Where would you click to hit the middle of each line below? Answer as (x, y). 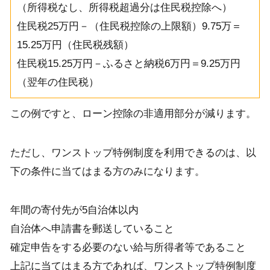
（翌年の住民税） (58, 83)
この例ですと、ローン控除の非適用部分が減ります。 (133, 114)
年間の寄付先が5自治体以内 (74, 210)
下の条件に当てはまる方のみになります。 (107, 171)
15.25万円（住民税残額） (75, 45)
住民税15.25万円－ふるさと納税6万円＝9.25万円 (128, 64)
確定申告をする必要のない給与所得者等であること (128, 247)
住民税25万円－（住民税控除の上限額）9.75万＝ (129, 27)
